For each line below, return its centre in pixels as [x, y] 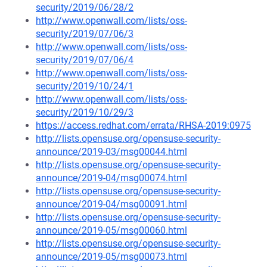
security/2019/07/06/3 [85, 34]
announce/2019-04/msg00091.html [111, 204]
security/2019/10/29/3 [85, 112]
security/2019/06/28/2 [85, 7]
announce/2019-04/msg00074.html [111, 178]
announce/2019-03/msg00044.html [111, 152]
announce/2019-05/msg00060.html [111, 230]
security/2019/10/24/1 [85, 86]
